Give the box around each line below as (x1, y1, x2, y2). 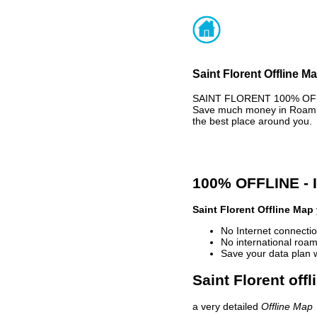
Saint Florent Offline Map (192, 204, 313, 216)
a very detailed (192, 301, 261, 313)
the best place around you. (192, 115, 312, 127)
